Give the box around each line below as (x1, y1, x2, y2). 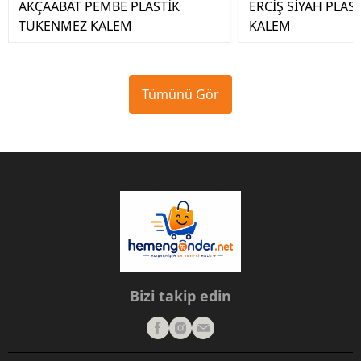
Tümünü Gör (142, 85, 219, 103)
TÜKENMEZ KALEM (19, 17, 132, 35)
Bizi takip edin (130, 286, 231, 305)
